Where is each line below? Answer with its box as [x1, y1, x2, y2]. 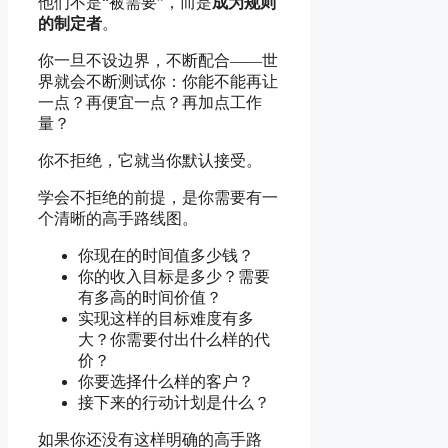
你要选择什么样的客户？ [78, 372, 254, 390]
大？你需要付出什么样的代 [78, 330, 270, 348]
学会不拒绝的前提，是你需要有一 [38, 188, 278, 206]
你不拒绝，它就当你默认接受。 [38, 151, 262, 169]
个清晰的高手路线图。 [38, 209, 198, 227]
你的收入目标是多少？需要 [78, 267, 270, 285]
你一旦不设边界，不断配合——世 [38, 51, 278, 69]
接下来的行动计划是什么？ [78, 393, 270, 411]
